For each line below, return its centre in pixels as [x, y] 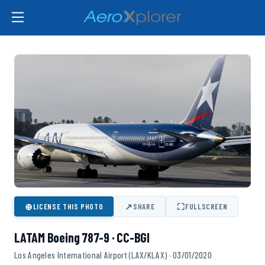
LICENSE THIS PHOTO [68, 207]
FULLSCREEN [206, 207]
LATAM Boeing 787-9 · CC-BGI [82, 237]
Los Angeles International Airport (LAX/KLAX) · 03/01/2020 [113, 255]
